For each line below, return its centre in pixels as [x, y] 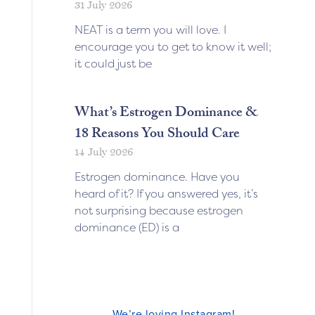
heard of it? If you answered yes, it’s [166, 193]
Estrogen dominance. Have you [157, 176]
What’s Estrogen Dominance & [166, 114]
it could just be [113, 63]
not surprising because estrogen [159, 210]
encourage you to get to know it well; [173, 46]
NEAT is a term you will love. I [150, 29]
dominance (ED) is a [127, 227]
